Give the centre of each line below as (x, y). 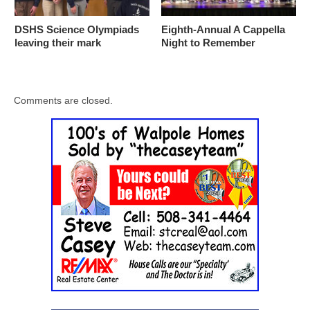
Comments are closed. (63, 100)
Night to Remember (208, 42)
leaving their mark (57, 42)
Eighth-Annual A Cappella (223, 29)
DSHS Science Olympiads (76, 29)
